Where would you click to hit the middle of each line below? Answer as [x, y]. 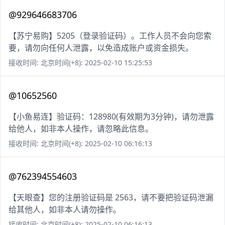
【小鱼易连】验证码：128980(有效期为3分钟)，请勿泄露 [111, 117]
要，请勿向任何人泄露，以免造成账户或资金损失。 [101, 48]
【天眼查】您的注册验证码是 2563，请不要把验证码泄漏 [111, 198]
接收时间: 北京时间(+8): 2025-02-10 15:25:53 [80, 63]
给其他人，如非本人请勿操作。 [65, 210]
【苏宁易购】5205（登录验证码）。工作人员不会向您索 [110, 36]
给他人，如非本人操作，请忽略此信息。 [81, 129]
